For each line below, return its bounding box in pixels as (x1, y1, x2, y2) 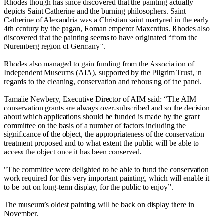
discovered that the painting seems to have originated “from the (4, 33, 197, 42)
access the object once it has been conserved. (4, 148, 142, 156)
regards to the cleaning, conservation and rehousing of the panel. (4, 77, 202, 86)
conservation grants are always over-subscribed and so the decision (4, 104, 210, 112)
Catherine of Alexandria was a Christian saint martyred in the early (4, 16, 209, 24)
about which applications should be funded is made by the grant (4, 112, 200, 121)
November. (4, 209, 38, 218)
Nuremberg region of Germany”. (4, 42, 105, 51)
